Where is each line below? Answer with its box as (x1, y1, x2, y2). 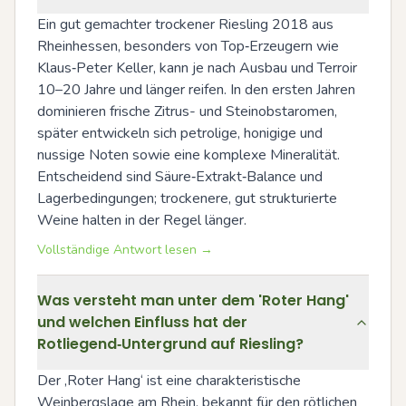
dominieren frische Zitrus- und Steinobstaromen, (37, 101, 337, 121)
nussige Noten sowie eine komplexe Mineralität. (37, 145, 340, 165)
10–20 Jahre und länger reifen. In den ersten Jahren (37, 80, 355, 100)
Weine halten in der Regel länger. (37, 210, 246, 230)
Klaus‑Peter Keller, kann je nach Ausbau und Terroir (37, 58, 357, 78)
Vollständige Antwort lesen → (37, 241, 213, 258)
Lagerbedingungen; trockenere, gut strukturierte (37, 188, 337, 208)
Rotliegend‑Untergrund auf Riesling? (37, 333, 304, 354)
